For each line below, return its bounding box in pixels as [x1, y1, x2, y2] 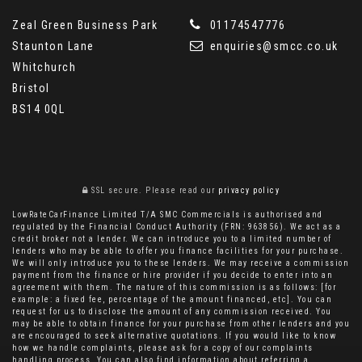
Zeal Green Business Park [12, 18, 158, 32]
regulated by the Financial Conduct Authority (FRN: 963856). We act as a [12, 221, 342, 231]
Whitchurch [12, 60, 76, 74]
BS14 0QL [12, 102, 65, 116]
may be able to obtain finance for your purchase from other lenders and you [12, 318, 350, 328]
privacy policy [218, 185, 280, 195]
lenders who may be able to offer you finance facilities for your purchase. [12, 246, 343, 255]
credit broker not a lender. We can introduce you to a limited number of [12, 234, 332, 243]
